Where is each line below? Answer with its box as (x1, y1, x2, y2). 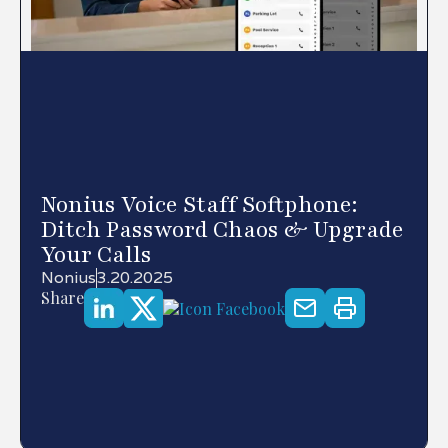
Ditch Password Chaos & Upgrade (41, 215, 404, 246)
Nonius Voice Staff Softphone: (41, 190, 358, 221)
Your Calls (41, 240, 152, 271)
